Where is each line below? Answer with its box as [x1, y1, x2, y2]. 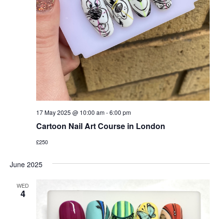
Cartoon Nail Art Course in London [36, 120, 165, 132]
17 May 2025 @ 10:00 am [36, 108, 105, 117]
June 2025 [9, 159, 43, 170]
